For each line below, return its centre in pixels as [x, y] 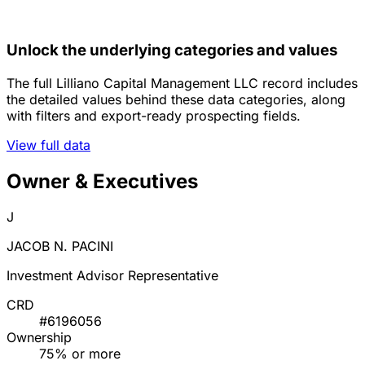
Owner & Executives [102, 181]
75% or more [80, 354]
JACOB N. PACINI [60, 246]
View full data [48, 145]
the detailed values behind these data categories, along [176, 99]
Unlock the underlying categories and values [172, 50]
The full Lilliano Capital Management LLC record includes [182, 83]
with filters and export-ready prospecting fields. [154, 115]
